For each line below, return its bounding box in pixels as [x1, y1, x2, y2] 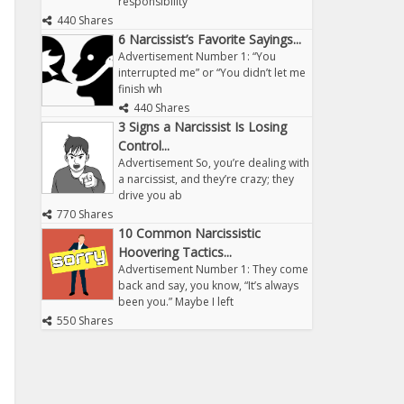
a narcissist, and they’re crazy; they [118, 171, 294, 187]
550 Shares [57, 313, 113, 328]
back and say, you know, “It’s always [118, 278, 298, 293]
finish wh [118, 81, 162, 96]
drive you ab [118, 188, 182, 203]
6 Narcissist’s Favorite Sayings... [118, 31, 301, 48]
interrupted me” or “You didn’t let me [118, 65, 306, 80]
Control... [118, 137, 170, 154]
